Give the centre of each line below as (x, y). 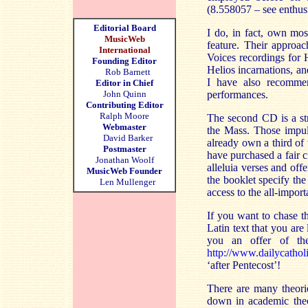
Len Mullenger (124, 182)
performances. (238, 95)
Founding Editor (124, 61)
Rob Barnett (128, 72)
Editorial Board (124, 28)
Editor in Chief (124, 83)
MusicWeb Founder (124, 171)
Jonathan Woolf (124, 160)
